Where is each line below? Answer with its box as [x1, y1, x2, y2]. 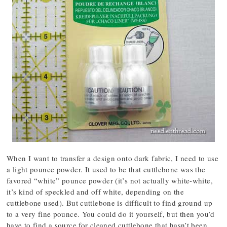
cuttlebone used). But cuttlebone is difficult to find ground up [7, 198, 213, 208]
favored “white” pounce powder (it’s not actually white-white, [7, 175, 213, 185]
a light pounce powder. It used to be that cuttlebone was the [7, 164, 206, 174]
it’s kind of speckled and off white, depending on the [7, 186, 184, 197]
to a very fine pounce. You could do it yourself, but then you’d [7, 209, 215, 219]
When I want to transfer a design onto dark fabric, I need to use [7, 153, 218, 163]
